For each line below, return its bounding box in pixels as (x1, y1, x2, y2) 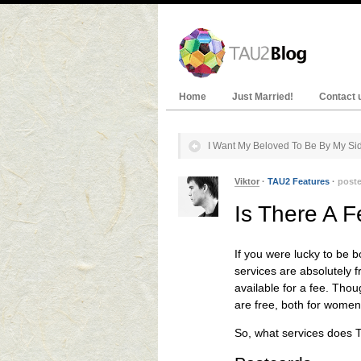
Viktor (234, 176, 259, 186)
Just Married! (232, 91, 293, 102)
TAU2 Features (268, 176, 330, 186)
